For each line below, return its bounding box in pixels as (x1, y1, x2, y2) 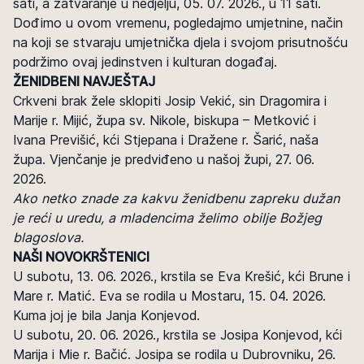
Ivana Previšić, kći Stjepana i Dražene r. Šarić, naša (13, 132, 318, 148)
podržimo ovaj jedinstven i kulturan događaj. (13, 54, 277, 70)
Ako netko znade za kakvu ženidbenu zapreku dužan (13, 190, 340, 206)
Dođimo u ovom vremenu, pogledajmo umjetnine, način (13, 15, 343, 31)
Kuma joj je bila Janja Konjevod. (13, 307, 200, 323)
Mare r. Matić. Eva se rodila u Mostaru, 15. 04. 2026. (13, 288, 326, 304)
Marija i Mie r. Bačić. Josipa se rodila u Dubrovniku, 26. (13, 346, 336, 362)
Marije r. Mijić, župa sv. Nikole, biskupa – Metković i (13, 112, 316, 128)
